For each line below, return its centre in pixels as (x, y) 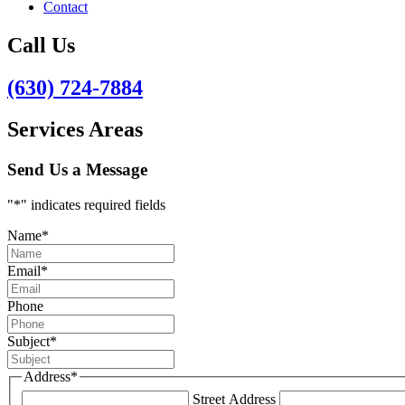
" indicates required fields (93, 205)
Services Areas (75, 130)
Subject (28, 342)
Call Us (41, 45)
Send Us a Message (77, 170)
